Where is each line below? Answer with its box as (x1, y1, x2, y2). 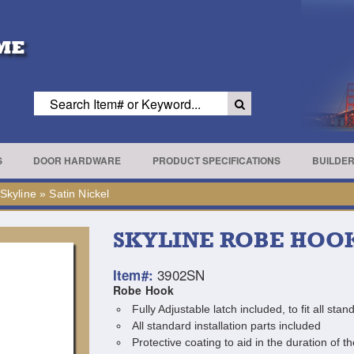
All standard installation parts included (131, 319, 321, 332)
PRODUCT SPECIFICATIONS (152, 153, 281, 168)
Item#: (112, 265, 153, 284)
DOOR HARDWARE (33, 153, 122, 168)
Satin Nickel (49, 187, 110, 200)
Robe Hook (112, 282, 175, 298)
